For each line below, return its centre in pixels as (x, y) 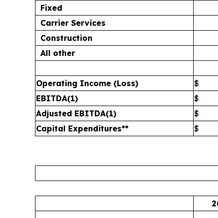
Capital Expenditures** (82, 128)
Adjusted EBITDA (71, 113)
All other (58, 53)
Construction (66, 38)
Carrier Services (73, 23)
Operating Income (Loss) (87, 83)
